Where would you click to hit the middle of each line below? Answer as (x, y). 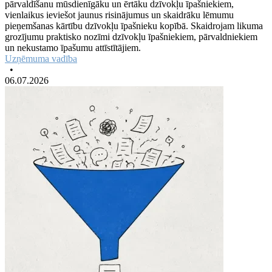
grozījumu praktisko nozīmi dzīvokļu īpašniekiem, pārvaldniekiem (131, 36)
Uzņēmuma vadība (41, 58)
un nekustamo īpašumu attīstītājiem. (73, 47)
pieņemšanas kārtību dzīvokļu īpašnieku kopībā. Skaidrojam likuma (134, 25)
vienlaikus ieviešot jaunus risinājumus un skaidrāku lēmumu (119, 15)
